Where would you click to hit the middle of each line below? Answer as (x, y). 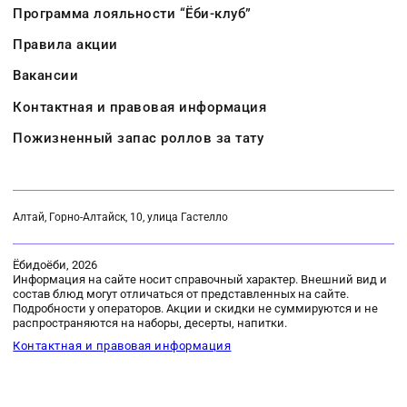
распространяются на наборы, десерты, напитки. (150, 323)
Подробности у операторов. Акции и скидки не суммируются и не (196, 308)
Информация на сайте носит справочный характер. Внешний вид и (200, 279)
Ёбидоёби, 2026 (55, 264)
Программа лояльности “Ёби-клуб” (132, 13)
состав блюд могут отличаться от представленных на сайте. (181, 293)
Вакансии (46, 76)
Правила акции (65, 45)
